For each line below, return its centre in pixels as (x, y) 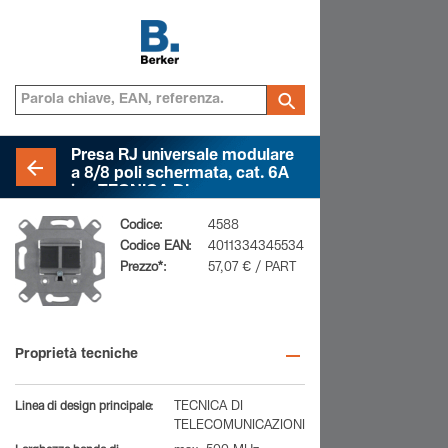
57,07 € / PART (252, 268)
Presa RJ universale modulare (182, 157)
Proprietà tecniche (76, 355)
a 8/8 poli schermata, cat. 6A (180, 175)
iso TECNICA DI (130, 193)
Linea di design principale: (84, 407)
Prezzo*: (143, 268)
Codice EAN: (156, 247)
